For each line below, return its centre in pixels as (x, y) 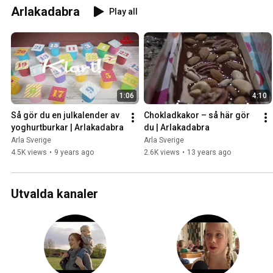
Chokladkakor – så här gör (197, 115)
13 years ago (209, 152)
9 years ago (74, 152)
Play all (123, 11)
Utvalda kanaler (55, 193)
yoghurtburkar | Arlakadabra (67, 127)
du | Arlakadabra (177, 127)
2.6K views (162, 152)
